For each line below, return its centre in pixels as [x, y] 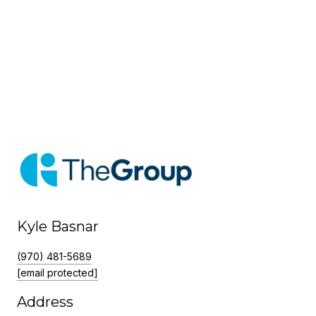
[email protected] [57, 273]
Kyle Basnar [58, 227]
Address [45, 302]
